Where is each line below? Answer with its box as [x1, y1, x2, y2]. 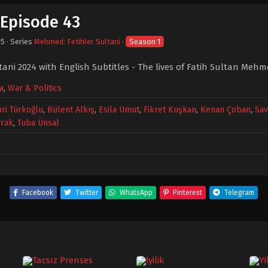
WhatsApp [119, 188, 153, 197]
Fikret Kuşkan [144, 105, 196, 115]
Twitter [75, 188, 98, 197]
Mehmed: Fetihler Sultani [34, 37, 120, 46]
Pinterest [172, 188, 202, 197]
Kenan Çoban [200, 105, 251, 115]
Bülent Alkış [47, 105, 95, 115]
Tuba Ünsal [17, 118, 59, 128]
